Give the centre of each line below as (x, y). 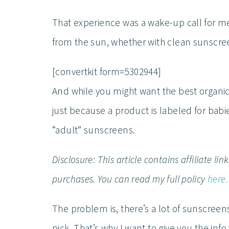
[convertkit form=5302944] (107, 72)
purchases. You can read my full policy (130, 179)
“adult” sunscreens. (94, 130)
